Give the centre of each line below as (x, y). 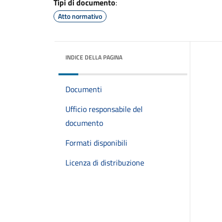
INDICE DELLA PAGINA (94, 57)
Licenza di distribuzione (105, 163)
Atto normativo (80, 16)
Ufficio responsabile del (104, 109)
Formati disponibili (96, 143)
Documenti (84, 89)
